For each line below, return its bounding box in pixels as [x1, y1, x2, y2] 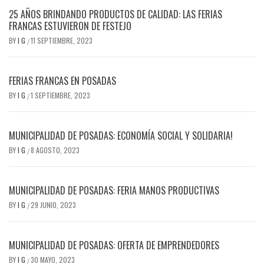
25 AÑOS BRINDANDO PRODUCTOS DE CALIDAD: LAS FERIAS [9, 7, 222, 22]
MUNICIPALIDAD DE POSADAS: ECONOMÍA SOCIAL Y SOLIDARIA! [9, 128, 233, 143]
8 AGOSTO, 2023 [31, 145, 80, 156]
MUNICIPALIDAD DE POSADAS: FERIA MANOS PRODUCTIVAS [9, 183, 219, 198]
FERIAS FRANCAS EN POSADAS [9, 74, 116, 88]
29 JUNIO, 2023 [31, 200, 76, 210]
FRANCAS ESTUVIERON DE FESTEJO [9, 19, 131, 34]
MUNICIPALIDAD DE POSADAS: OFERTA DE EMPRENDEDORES [9, 238, 219, 253]
